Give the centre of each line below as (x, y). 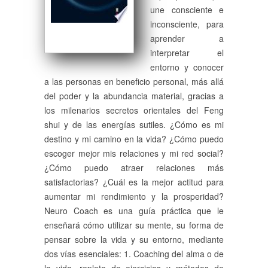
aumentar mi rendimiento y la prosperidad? (134, 196)
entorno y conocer (187, 67)
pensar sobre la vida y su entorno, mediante (134, 239)
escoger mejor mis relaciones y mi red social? (134, 153)
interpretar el (187, 53)
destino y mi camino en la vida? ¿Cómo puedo (134, 139)
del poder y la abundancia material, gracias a (134, 96)
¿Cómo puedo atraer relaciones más (134, 167)
